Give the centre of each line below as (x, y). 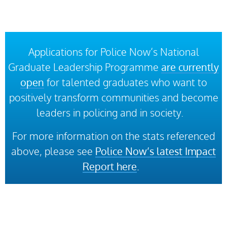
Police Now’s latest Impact (156, 151)
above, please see (52, 151)
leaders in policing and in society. (113, 112)
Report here (110, 166)
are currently (190, 67)
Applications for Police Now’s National (113, 51)
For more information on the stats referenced (113, 136)
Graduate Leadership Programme (85, 67)
